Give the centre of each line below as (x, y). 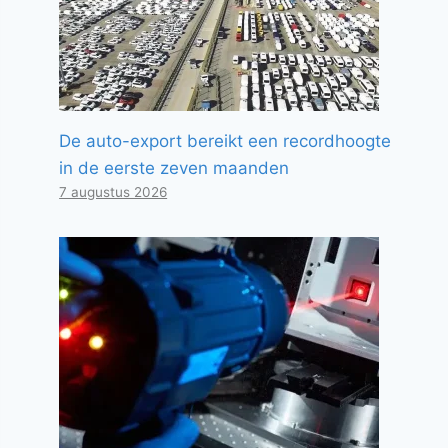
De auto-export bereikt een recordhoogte (225, 141)
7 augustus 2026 (113, 192)
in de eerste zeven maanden (174, 168)
